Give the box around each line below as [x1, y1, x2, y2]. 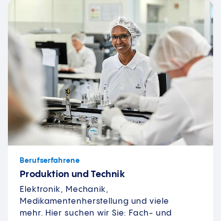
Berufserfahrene [20, 157, 80, 165]
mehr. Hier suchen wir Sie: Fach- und [20, 209, 172, 218]
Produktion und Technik [20, 170, 125, 180]
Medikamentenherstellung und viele [20, 197, 169, 206]
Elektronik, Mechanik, [20, 185, 109, 194]
